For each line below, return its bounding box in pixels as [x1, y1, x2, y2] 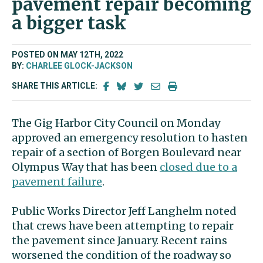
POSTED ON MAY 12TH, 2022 [12, 50, 123, 59]
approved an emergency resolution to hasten [12, 131, 248, 144]
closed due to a [160, 160, 237, 174]
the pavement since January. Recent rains [12, 234, 227, 247]
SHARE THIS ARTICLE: [12, 81, 99, 91]
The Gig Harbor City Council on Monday [12, 116, 220, 130]
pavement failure [12, 175, 102, 188]
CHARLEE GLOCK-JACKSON [26, 61, 133, 70]
